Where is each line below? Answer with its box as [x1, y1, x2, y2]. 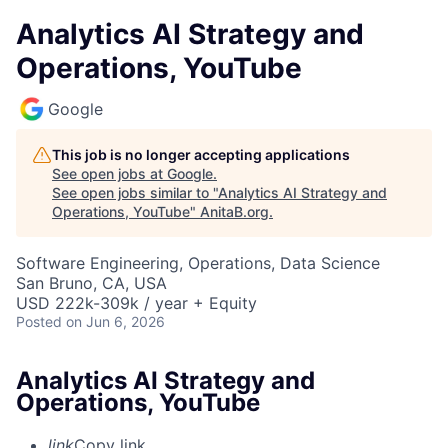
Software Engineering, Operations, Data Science [16, 253, 380, 273]
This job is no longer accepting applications [52, 146, 350, 163]
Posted [16, 313, 62, 330]
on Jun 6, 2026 [66, 313, 165, 330]
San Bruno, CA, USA [16, 273, 167, 293]
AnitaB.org [200, 203, 269, 220]
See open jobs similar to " [52, 184, 218, 201]
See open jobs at [52, 165, 167, 182]
